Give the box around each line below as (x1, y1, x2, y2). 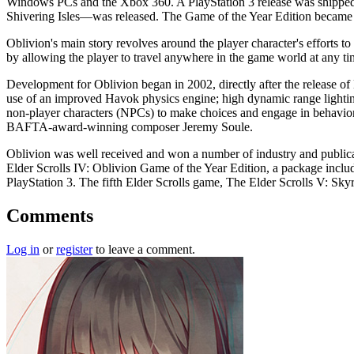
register (56, 242, 92, 256)
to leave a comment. (92, 242, 195, 256)
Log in (6, 242, 40, 256)
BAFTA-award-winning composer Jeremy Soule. (6, 119, 253, 134)
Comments (6, 205, 93, 226)
